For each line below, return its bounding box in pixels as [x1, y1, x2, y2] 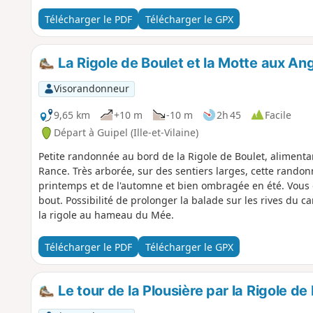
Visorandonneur [53, 82, 129, 96]
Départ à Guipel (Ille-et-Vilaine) [53, 126, 198, 140]
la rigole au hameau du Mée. [38, 208, 174, 222]
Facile [264, 108, 291, 122]
